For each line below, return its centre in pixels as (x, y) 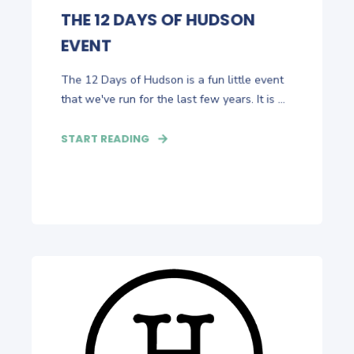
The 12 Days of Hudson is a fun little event (172, 80)
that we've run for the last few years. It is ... (173, 99)
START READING (105, 139)
